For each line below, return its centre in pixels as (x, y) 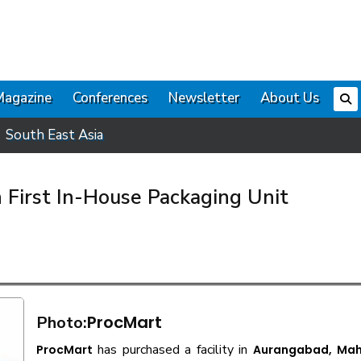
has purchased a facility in (176, 350)
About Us (290, 98)
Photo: (62, 323)
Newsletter (204, 98)
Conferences (110, 98)
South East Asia (54, 135)
